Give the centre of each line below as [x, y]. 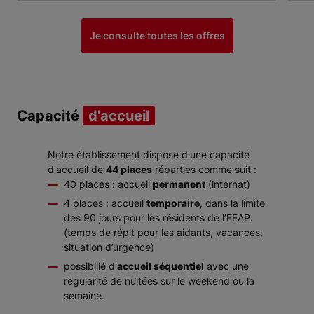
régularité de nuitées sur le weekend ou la [159, 281]
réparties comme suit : [204, 169]
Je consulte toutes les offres [157, 35]
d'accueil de [77, 169]
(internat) [228, 184]
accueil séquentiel [161, 266]
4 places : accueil [105, 203]
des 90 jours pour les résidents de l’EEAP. [158, 218]
